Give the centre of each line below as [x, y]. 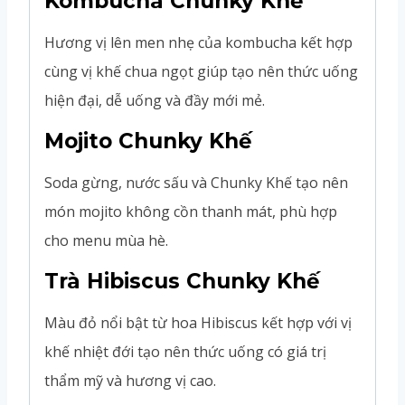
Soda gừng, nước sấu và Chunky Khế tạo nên [196, 182]
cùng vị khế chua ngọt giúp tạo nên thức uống [201, 71]
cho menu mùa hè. [106, 240]
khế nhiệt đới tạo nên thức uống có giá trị [185, 351]
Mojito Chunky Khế [148, 141]
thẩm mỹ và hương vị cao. [130, 380]
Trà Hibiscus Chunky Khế [182, 281]
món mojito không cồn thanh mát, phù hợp [191, 211]
